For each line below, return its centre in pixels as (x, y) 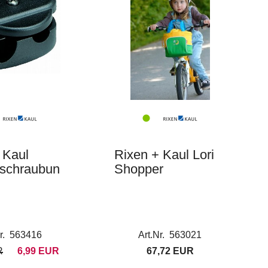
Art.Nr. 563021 (170, 235)
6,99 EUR (38, 251)
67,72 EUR (170, 251)
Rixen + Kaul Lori (164, 155)
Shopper (138, 169)
